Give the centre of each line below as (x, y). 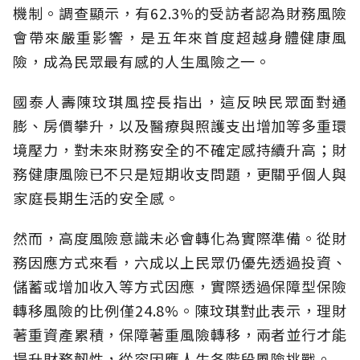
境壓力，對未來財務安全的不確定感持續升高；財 (180, 150)
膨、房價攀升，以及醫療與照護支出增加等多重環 (180, 126)
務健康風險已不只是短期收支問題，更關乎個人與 (180, 174)
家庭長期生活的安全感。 (96, 198)
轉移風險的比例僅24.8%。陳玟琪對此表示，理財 (180, 311)
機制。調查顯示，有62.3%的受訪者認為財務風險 (180, 13)
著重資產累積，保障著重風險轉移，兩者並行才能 (180, 335)
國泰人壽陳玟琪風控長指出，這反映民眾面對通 (180, 102)
